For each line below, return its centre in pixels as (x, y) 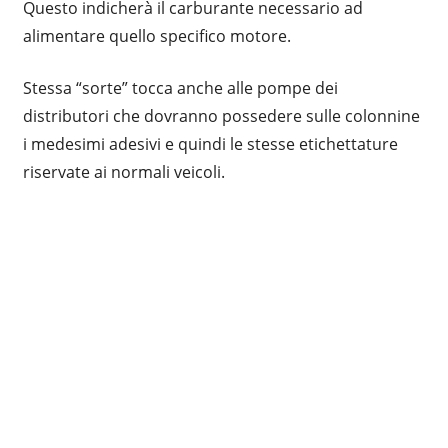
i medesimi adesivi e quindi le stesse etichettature (210, 143)
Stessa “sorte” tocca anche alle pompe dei (180, 87)
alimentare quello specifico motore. (156, 35)
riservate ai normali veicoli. (123, 171)
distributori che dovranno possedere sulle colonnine (221, 115)
